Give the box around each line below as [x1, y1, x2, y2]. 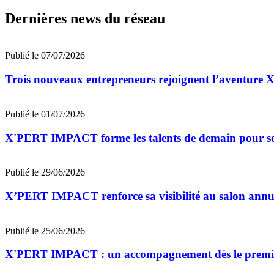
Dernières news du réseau [5, 10, 165, 27]
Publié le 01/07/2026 [5, 108, 85, 119]
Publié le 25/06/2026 [5, 225, 85, 236]
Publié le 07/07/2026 [5, 50, 85, 61]
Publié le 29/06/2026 [5, 167, 85, 178]
